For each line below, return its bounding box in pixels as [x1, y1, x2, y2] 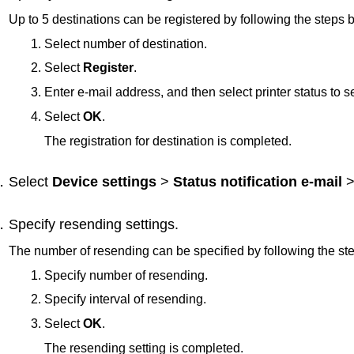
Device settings [52, 174, 156, 190]
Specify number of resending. [43, 268, 208, 282]
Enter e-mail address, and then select [43, 85, 255, 100]
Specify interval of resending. [43, 292, 206, 307]
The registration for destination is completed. [43, 134, 292, 148]
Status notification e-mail [173, 174, 342, 190]
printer [254, 85, 291, 100]
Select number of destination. [43, 36, 207, 51]
